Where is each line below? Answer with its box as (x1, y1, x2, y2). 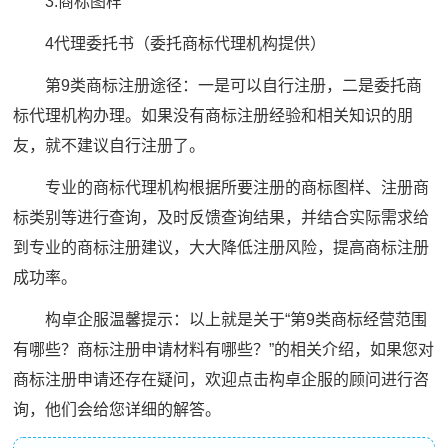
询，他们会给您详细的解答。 (13, 400, 222, 418)
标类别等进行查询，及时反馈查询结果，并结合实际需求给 (13, 208, 430, 226)
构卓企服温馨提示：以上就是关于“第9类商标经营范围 (13, 310, 428, 328)
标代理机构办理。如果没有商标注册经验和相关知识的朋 (13, 106, 414, 124)
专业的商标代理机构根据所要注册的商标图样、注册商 (13, 178, 430, 196)
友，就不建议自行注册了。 (13, 136, 206, 154)
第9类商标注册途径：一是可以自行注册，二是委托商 (13, 76, 423, 94)
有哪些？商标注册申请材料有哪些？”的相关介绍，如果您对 (13, 340, 435, 358)
